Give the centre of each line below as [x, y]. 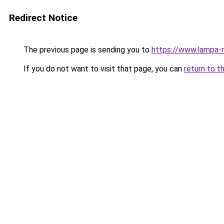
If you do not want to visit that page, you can [103, 69]
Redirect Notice [43, 18]
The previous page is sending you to [86, 50]
